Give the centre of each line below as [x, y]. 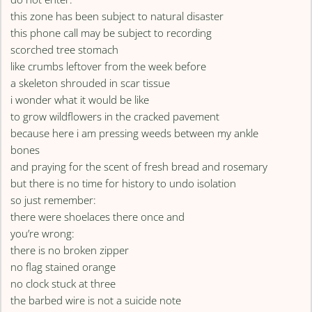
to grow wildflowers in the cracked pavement [115, 117]
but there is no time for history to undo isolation [124, 184]
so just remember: [54, 200]
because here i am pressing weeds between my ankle [135, 133]
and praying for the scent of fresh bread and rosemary [139, 167]
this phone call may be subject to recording [111, 33]
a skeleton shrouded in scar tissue [91, 83]
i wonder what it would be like [80, 100]
